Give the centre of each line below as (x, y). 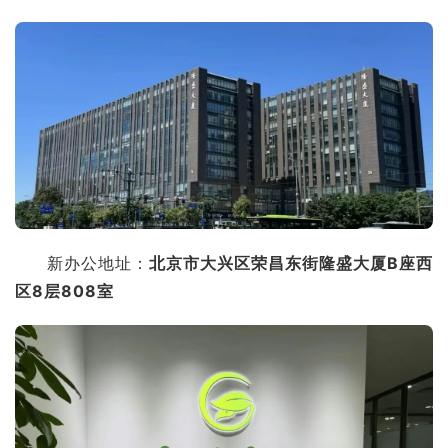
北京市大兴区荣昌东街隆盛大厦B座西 (291, 263)
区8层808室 (64, 291)
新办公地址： (98, 263)
